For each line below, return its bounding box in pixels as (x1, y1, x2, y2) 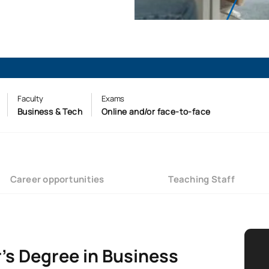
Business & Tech (17, 106, 82, 118)
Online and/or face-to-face (101, 106, 211, 118)
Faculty (17, 93, 44, 104)
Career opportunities (10, 172, 104, 186)
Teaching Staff (168, 172, 235, 186)
